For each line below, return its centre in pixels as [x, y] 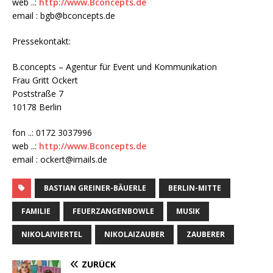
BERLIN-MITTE [195, 188]
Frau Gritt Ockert [45, 80]
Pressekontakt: [41, 41]
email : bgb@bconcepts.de [64, 16]
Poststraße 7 [38, 94]
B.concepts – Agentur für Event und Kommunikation [115, 67]
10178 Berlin [37, 107]
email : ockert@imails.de [60, 160]
